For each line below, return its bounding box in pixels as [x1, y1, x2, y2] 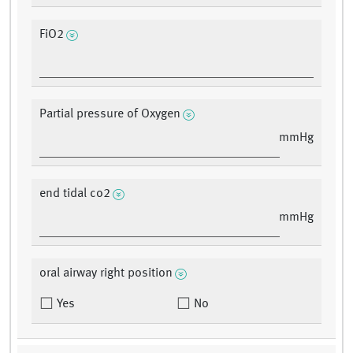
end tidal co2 [39, 188, 110, 201]
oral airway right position [39, 267, 173, 281]
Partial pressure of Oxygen [39, 108, 180, 121]
